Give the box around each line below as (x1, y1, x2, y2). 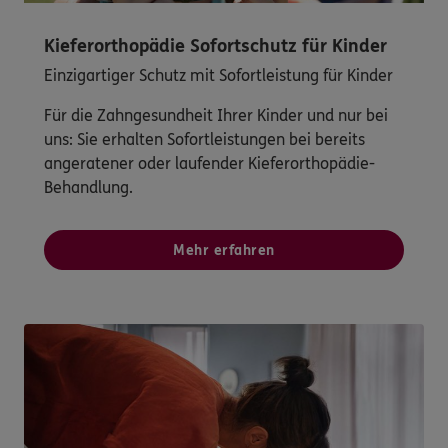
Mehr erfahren (173, 241, 275, 259)
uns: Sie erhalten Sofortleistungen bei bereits (44, 129, 365, 149)
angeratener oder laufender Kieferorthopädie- (44, 153, 375, 173)
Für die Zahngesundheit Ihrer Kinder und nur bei (44, 105, 388, 125)
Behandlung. (44, 177, 133, 197)
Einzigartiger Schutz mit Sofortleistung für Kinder (44, 65, 393, 85)
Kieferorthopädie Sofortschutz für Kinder (44, 34, 387, 57)
